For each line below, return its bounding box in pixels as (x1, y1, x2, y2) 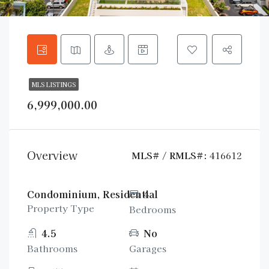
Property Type (27, 202, 94, 214)
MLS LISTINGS (32, 80, 76, 89)
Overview (27, 147, 77, 163)
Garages (129, 242, 167, 255)
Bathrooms (27, 242, 77, 255)
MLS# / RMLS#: (131, 149, 207, 162)
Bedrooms (129, 203, 177, 216)
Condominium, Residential (27, 187, 158, 201)
